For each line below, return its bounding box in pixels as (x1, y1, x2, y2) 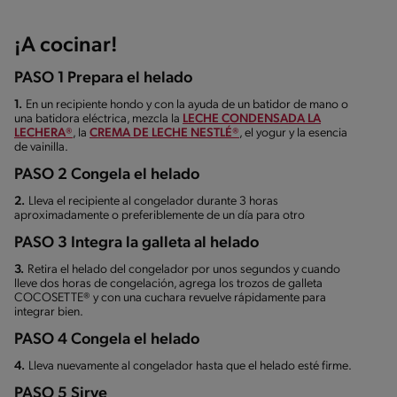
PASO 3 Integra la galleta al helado (14, 235, 259, 253)
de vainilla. (14, 141, 68, 155)
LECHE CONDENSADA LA (183, 113, 321, 127)
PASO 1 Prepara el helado (14, 70, 192, 88)
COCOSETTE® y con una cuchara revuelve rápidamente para (14, 292, 326, 306)
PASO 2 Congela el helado (14, 167, 199, 184)
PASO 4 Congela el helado (14, 331, 199, 349)
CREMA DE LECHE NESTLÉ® (90, 127, 239, 141)
